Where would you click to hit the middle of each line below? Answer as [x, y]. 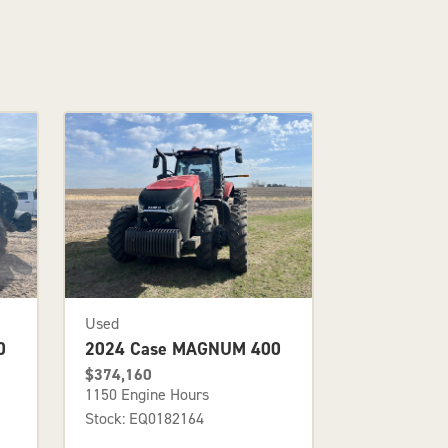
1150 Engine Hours [146, 394]
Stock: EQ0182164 [144, 418]
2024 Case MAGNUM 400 [182, 348]
